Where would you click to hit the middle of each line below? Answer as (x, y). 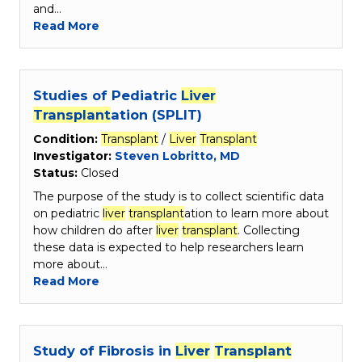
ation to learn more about (257, 214)
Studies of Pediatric (107, 96)
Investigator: (74, 156)
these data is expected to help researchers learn (168, 248)
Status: (57, 173)
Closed (100, 173)
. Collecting (269, 231)
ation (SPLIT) (156, 115)
